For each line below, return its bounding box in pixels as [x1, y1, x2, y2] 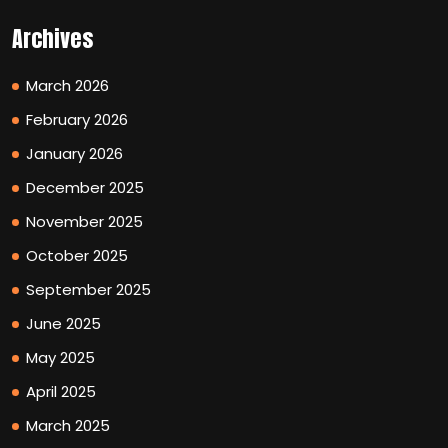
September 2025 [26, 278, 151, 300]
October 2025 [26, 244, 128, 266]
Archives [12, 21, 93, 55]
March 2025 [26, 414, 110, 436]
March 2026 [26, 74, 109, 96]
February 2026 [26, 108, 128, 130]
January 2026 [26, 142, 123, 164]
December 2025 [26, 176, 144, 198]
